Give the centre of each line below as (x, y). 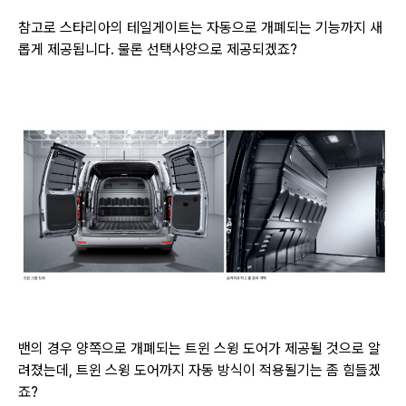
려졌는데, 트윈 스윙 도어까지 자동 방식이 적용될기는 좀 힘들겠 (199, 371)
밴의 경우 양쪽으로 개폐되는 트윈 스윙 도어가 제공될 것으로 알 (199, 349)
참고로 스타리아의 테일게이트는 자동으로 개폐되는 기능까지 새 (200, 28)
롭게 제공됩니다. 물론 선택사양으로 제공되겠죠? (158, 50)
